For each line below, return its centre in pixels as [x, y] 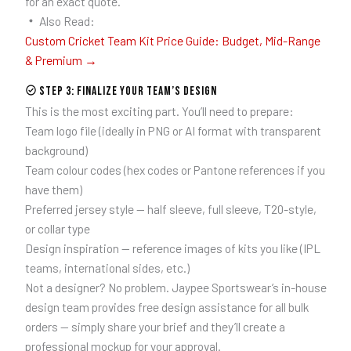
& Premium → [61, 60]
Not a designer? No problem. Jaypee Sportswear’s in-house [175, 288]
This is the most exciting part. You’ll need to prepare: [159, 111]
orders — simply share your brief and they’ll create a [155, 327]
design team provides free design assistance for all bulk [166, 307]
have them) [53, 190]
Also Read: [66, 20]
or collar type [57, 229]
